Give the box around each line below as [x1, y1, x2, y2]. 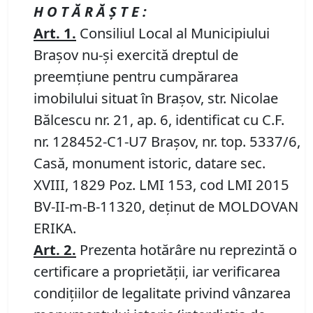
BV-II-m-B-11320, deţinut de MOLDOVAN [34, 196, 298, 217]
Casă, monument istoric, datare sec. [34, 153, 265, 173]
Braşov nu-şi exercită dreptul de [34, 45, 238, 65]
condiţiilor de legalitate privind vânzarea [34, 283, 291, 303]
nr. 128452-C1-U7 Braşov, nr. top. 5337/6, [34, 131, 300, 152]
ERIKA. [34, 218, 76, 238]
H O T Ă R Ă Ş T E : [34, 1, 147, 22]
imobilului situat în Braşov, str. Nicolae [34, 88, 278, 108]
